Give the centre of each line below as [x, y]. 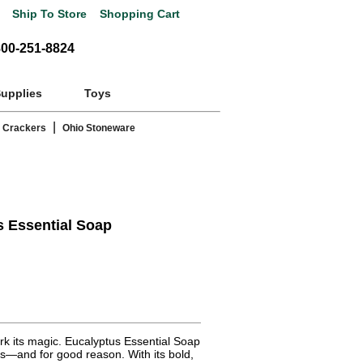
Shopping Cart [138, 14]
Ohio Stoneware [99, 128]
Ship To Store [49, 14]
